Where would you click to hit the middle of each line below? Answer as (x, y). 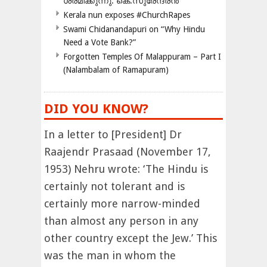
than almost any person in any (121, 221)
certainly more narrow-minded (122, 204)
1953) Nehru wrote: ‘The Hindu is (126, 169)
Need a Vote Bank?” (100, 43)
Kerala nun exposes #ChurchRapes (127, 15)
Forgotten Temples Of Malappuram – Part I (142, 57)
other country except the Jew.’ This (131, 238)
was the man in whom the (110, 256)
